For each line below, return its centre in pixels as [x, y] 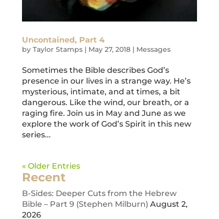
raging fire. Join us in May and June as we [104, 113]
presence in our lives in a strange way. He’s [106, 81]
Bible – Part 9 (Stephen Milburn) [85, 204]
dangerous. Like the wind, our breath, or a [105, 102]
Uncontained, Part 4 [63, 40]
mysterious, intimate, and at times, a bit [101, 91]
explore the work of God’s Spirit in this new [106, 124]
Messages [153, 49]
